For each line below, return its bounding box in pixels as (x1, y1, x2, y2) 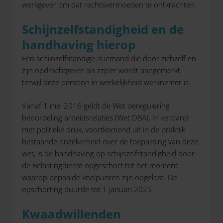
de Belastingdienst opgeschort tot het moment (22, 160, 178, 170)
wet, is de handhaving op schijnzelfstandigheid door (22, 148, 195, 158)
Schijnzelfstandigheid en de (22, 21, 184, 38)
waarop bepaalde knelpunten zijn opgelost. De (22, 172, 177, 182)
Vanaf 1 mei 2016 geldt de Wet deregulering (22, 100, 170, 111)
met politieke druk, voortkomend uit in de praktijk (22, 124, 185, 134)
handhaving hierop (22, 36, 135, 53)
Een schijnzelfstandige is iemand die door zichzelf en (22, 53, 196, 64)
